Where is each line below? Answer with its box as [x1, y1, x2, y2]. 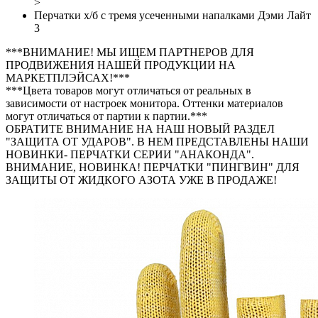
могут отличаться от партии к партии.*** [6, 110, 207, 122]
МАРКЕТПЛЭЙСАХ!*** [6, 72, 130, 84]
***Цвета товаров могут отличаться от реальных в [6, 84, 251, 97]
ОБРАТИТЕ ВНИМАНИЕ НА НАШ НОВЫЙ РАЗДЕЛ [6, 123, 275, 135]
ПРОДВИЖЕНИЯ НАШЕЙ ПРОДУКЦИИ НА [6, 59, 236, 71]
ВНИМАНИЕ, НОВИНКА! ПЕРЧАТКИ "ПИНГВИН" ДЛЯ [6, 161, 300, 173]
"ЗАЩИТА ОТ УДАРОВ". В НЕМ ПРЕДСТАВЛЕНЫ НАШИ [6, 136, 309, 148]
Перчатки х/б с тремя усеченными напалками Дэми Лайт [34, 9, 311, 21]
